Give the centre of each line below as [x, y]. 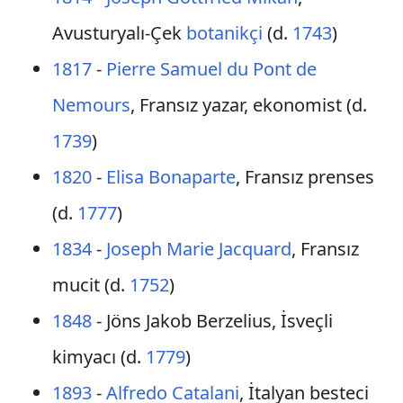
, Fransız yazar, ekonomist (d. [248, 105]
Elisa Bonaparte [170, 177]
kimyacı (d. [99, 357]
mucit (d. [90, 285]
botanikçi [224, 33]
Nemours [91, 105]
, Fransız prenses [304, 177]
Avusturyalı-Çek [119, 33]
